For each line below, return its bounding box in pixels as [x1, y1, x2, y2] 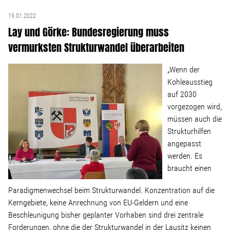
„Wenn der [167, 65, 200, 74]
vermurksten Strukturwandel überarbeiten [8, 40, 184, 55]
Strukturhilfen [167, 126, 211, 136]
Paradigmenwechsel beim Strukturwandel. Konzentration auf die [8, 185, 215, 195]
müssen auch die [167, 114, 222, 124]
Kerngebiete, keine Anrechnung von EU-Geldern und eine [8, 198, 188, 207]
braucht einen [167, 163, 212, 173]
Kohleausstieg [167, 77, 213, 87]
